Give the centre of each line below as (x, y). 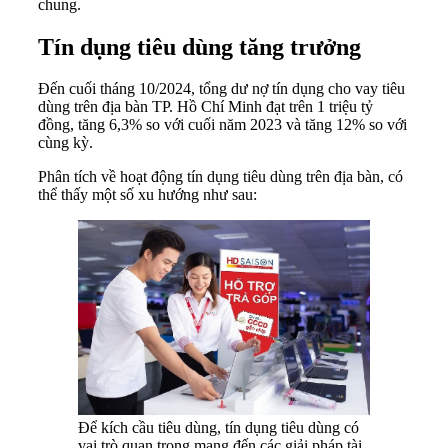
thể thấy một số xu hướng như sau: (147, 195)
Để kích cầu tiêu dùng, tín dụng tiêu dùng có (218, 427)
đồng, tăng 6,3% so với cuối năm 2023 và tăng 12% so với (222, 125)
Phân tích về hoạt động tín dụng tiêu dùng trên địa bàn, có (220, 177)
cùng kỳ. (65, 143)
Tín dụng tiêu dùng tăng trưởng (199, 46)
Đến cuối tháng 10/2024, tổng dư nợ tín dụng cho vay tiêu (221, 89)
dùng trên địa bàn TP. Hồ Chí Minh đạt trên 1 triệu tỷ (205, 107)
